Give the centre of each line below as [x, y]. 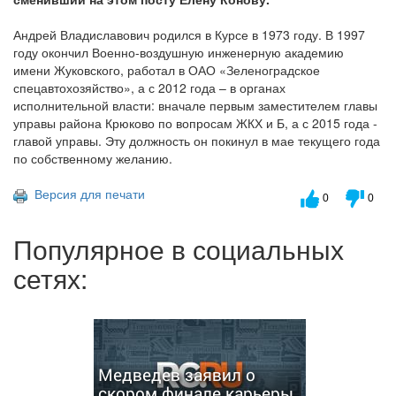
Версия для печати [86, 194]
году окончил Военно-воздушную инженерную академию [179, 53]
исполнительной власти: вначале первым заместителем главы [195, 106]
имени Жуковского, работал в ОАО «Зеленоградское [167, 70]
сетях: [50, 278]
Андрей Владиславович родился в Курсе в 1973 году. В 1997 [189, 35]
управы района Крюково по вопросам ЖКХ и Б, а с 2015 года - [195, 123]
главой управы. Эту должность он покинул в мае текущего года [197, 141]
